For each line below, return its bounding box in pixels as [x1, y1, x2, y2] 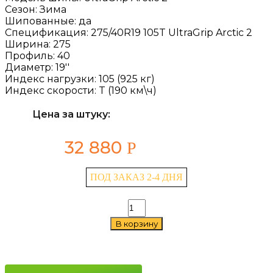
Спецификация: [5, 27, 91, 38]
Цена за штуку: [32, 108, 110, 120]
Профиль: [5, 50, 57, 62]
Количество [127, 199, 176, 209]
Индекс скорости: [5, 85, 99, 96]
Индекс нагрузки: [5, 73, 99, 85]
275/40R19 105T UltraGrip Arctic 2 [91, 27, 252, 38]
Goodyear [127, 221, 166, 231]
